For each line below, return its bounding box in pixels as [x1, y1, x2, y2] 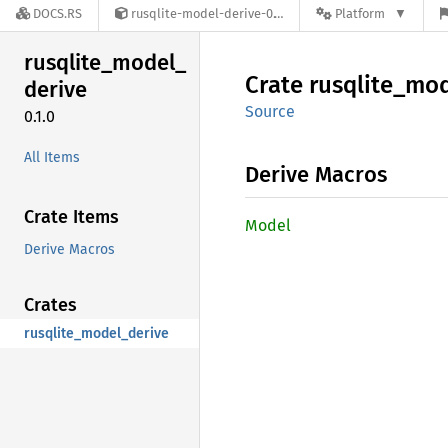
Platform [335, 6, 385, 22]
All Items [24, 148, 80, 166]
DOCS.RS [33, 6, 82, 22]
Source [245, 102, 295, 121]
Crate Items [24, 205, 119, 228]
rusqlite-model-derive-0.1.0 [131, 6, 274, 22]
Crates [24, 293, 77, 316]
